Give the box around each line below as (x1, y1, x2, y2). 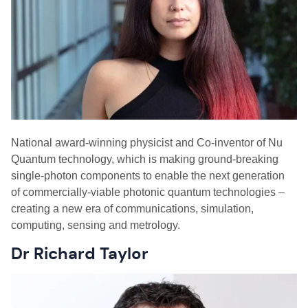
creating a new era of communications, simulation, (11, 203, 254, 214)
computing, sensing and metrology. (11, 219, 183, 231)
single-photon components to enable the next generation (11, 170, 285, 181)
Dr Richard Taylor (11, 243, 148, 264)
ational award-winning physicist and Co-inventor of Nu (19, 137, 283, 148)
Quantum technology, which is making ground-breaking (11, 153, 278, 165)
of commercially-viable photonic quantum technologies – (11, 186, 285, 198)
